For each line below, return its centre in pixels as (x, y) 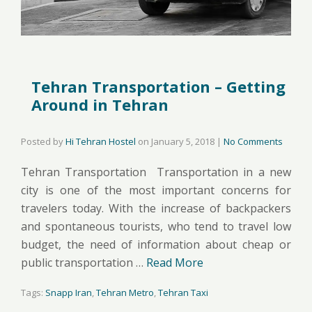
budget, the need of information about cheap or (156, 244)
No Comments (253, 141)
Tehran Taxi (183, 292)
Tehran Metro (125, 292)
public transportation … (84, 262)
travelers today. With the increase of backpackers (156, 208)
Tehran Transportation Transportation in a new (156, 172)
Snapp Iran (69, 292)
